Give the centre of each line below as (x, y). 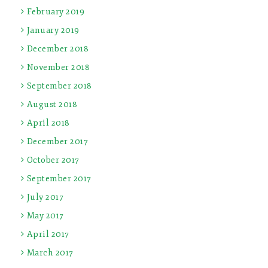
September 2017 (59, 178)
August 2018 (52, 104)
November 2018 (58, 67)
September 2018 (59, 86)
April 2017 (48, 234)
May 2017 (45, 215)
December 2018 (57, 48)
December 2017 (57, 141)
